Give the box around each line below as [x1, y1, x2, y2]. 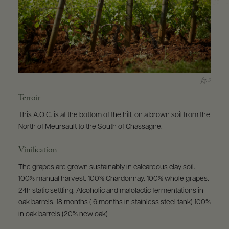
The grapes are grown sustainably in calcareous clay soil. [18, 163, 195, 171]
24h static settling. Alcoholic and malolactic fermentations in [18, 187, 203, 195]
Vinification [18, 144, 57, 156]
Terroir [18, 91, 40, 104]
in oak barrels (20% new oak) [18, 210, 108, 218]
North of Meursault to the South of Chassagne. [18, 123, 163, 131]
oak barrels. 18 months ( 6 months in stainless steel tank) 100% [18, 198, 211, 207]
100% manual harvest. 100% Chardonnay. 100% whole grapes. [18, 175, 209, 183]
